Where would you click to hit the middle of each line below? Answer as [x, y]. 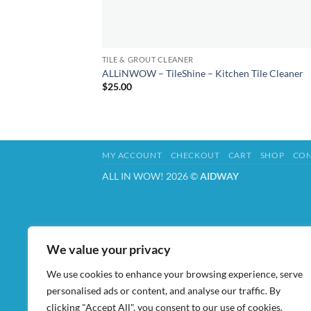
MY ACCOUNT [132, 155]
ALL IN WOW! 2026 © [151, 176]
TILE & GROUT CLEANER [148, 60]
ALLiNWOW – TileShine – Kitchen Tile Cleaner [202, 73]
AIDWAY [219, 176]
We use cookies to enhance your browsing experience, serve [175, 274]
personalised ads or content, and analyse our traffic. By [163, 291]
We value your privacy [109, 249]
